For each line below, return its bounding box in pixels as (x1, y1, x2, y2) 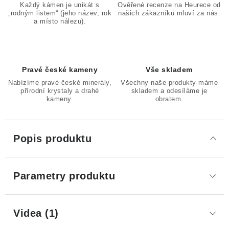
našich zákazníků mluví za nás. (118, 9, 220, 17)
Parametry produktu (13, 170, 115, 181)
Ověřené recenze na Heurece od (118, 1, 221, 9)
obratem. (155, 95, 184, 103)
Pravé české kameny (22, 65, 98, 74)
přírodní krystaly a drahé (20, 87, 99, 95)
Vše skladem (146, 65, 193, 74)
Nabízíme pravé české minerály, (8, 79, 111, 86)
